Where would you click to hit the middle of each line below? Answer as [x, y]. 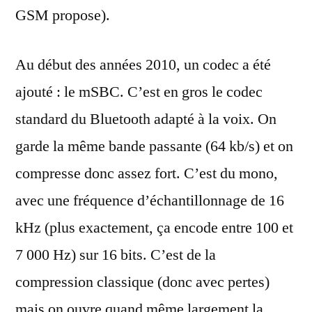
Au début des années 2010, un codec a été [143, 65]
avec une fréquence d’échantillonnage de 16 [150, 201]
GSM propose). [63, 15]
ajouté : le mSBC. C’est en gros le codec [139, 92]
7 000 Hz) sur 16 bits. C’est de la [116, 255]
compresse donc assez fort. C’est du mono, [147, 173]
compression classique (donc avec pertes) [142, 282]
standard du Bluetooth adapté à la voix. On [146, 119]
